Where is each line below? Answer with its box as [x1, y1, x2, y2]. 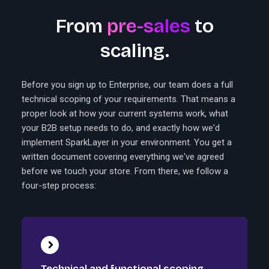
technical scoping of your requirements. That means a [22, 94, 235, 105]
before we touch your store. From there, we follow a [22, 166, 228, 177]
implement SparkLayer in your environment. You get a [22, 137, 232, 148]
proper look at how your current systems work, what [22, 108, 228, 119]
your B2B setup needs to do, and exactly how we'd [22, 122, 220, 134]
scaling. [100, 39, 169, 63]
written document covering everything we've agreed [22, 151, 224, 163]
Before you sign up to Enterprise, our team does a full [22, 79, 233, 91]
